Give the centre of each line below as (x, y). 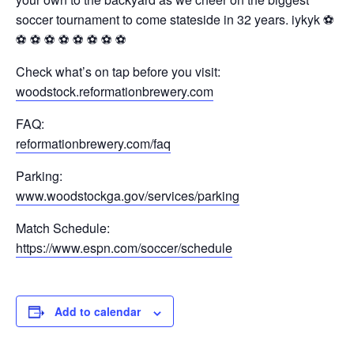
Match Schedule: (63, 228)
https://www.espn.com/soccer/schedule (124, 248)
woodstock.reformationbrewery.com (115, 92)
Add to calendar (98, 312)
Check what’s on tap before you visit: (118, 72)
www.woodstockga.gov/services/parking (128, 196)
